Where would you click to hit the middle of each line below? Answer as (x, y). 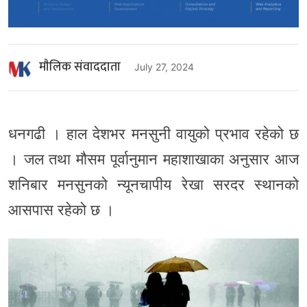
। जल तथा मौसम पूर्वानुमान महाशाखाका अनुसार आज (153, 159)
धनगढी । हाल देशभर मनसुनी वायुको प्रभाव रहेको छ (153, 133)
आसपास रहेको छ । (61, 209)
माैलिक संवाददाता (80, 67)
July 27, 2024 (164, 67)
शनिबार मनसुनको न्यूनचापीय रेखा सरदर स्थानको (153, 184)
